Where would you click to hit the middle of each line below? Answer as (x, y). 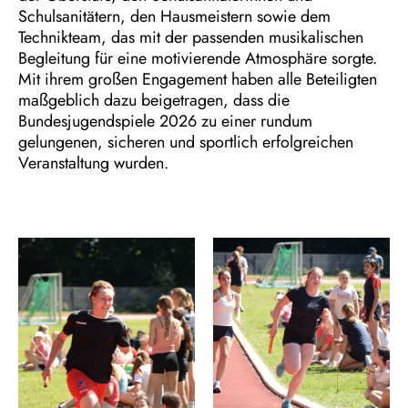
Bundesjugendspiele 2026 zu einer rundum (165, 121)
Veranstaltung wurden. (93, 163)
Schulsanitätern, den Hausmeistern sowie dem (174, 16)
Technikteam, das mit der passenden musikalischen (191, 37)
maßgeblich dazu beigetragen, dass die (154, 100)
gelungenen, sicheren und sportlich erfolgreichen (186, 142)
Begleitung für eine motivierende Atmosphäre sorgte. (198, 58)
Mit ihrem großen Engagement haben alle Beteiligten (198, 79)
